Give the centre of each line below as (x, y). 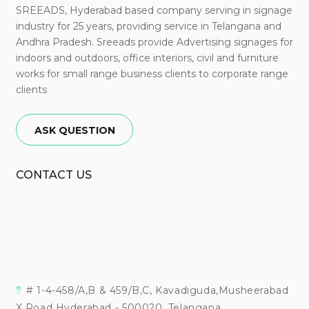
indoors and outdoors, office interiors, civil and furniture (147, 58)
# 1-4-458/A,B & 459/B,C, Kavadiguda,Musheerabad (158, 290)
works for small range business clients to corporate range (152, 73)
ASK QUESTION (74, 130)
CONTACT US (53, 175)
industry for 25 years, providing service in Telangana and (148, 26)
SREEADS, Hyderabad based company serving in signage (154, 10)
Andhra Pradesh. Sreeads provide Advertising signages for (154, 42)
